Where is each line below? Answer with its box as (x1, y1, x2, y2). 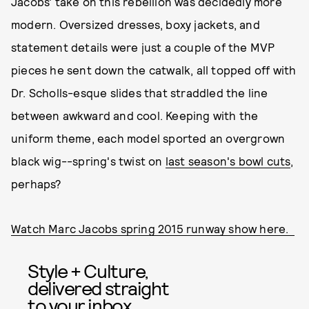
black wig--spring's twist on (11, 154, 166, 168)
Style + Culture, (28, 259, 148, 282)
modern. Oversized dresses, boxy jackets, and (11, 17, 260, 31)
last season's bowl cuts (165, 154, 291, 168)
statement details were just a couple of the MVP (11, 40, 275, 54)
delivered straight (28, 276, 169, 299)
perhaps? (11, 177, 65, 190)
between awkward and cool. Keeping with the (11, 108, 259, 122)
